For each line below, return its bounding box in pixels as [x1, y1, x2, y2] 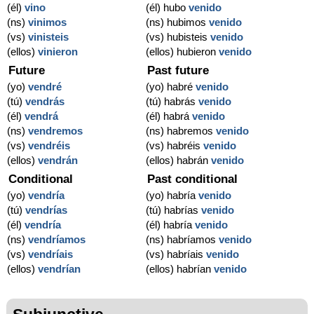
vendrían [38, 262, 81, 275]
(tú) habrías [146, 203, 202, 216]
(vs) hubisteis [146, 30, 211, 43]
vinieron [38, 45, 78, 57]
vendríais [28, 247, 73, 260]
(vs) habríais [146, 247, 207, 260]
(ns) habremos [146, 124, 217, 137]
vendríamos [28, 233, 86, 245]
